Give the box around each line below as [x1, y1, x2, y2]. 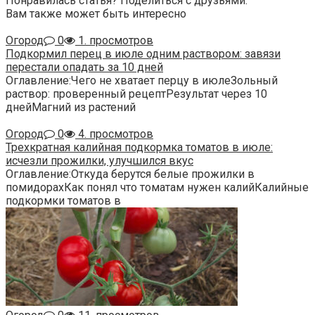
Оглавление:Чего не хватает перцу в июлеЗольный [6, 73, 278, 87]
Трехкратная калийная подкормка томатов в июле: [6, 140, 273, 154]
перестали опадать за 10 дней [6, 60, 163, 74]
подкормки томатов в [6, 193, 121, 207]
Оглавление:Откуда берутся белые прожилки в [6, 167, 255, 181]
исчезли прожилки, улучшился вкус [6, 153, 193, 167]
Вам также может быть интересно [6, 6, 186, 20]
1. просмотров [75, 33, 153, 47]
